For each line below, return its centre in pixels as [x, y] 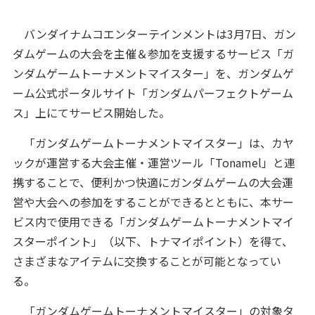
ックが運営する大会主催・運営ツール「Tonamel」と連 [154, 162]
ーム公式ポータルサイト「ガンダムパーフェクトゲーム [153, 92]
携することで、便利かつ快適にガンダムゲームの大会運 [153, 182]
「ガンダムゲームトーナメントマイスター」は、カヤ [153, 142]
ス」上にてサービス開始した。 [91, 112]
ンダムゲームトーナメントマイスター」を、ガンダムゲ [153, 73]
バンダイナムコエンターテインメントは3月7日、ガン [154, 33]
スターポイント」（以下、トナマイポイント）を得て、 [153, 241]
